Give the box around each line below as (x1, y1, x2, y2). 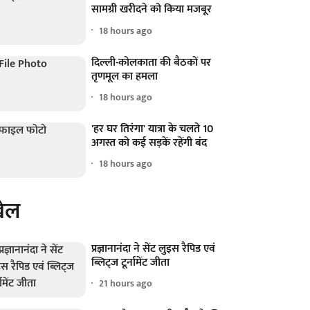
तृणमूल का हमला (91, 66, 158, 86)
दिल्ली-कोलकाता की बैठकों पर (91, 53, 212, 72)
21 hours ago (99, 275, 153, 292)
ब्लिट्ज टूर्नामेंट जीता (91, 253, 170, 272)
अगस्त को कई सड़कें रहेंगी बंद (91, 133, 208, 152)
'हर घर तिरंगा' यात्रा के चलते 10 (91, 119, 214, 138)
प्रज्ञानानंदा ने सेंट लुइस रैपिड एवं (91, 239, 216, 258)
